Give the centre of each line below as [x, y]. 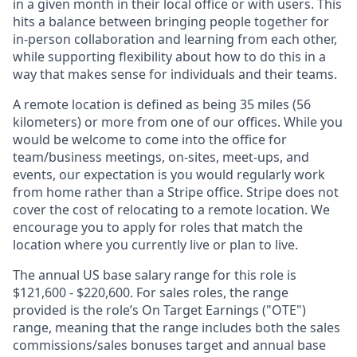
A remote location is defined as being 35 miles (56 [162, 104]
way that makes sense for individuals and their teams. [175, 74]
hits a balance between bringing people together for [171, 22]
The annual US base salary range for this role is [155, 275]
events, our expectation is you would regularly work [169, 175]
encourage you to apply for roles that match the [158, 227]
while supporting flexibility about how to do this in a [169, 57]
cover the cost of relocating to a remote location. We [171, 210]
